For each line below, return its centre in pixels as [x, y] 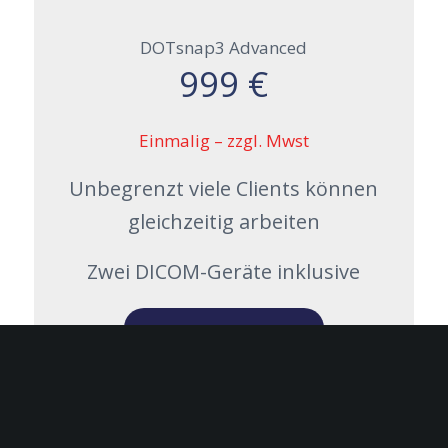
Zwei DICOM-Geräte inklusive [224, 271]
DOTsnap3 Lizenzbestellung [221, 421]
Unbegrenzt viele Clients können [224, 188]
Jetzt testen [221, 341]
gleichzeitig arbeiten [223, 221]
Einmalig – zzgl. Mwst [223, 140]
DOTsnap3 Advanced [224, 48]
